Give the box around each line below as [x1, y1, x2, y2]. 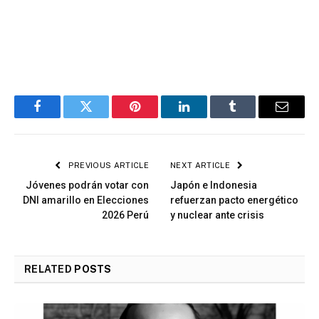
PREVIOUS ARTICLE [66, 161, 149, 170]
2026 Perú [102, 209, 149, 221]
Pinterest [134, 110, 179, 124]
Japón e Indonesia [170, 179, 257, 192]
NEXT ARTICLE [170, 161, 233, 170]
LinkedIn [182, 110, 230, 124]
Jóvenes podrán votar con [26, 179, 149, 192]
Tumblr [231, 110, 270, 124]
